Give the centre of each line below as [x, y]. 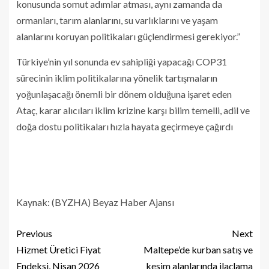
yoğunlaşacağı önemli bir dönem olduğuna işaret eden [124, 94]
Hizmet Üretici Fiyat [59, 249]
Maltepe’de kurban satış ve [198, 249]
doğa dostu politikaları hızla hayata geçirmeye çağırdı [125, 126]
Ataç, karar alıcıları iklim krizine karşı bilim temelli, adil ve [133, 110]
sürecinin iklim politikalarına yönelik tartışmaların [117, 77]
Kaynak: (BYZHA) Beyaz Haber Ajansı [95, 202]
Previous [34, 233]
